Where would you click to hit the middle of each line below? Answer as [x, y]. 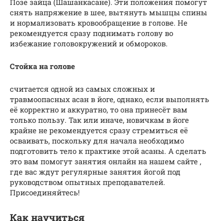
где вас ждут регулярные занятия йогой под [95, 171]
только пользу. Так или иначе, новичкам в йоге [99, 120]
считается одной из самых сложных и [82, 89]
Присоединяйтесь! [45, 192]
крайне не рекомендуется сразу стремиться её [99, 130]
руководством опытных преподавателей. [88, 182]
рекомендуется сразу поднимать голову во [92, 33]
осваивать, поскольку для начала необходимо [97, 140]
